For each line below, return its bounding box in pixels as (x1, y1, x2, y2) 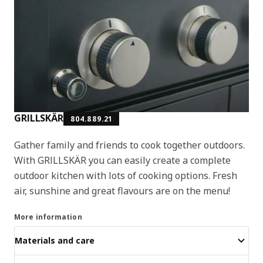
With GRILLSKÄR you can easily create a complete (14, 153, 231, 167)
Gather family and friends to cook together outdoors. (14, 138, 245, 151)
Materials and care (15, 235, 95, 247)
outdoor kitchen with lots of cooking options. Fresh (14, 168, 237, 182)
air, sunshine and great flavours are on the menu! (14, 184, 230, 197)
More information (14, 211, 82, 222)
